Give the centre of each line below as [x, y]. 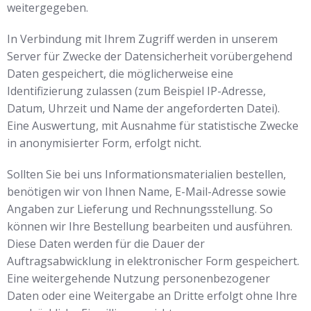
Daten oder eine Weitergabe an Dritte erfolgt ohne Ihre [152, 296]
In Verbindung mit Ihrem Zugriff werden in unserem [142, 39]
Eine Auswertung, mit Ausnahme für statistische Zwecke [153, 126]
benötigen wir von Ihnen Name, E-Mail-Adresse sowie [146, 192]
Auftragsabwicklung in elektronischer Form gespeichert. [153, 261]
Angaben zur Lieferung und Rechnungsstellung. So [140, 209]
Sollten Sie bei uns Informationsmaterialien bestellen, [146, 174]
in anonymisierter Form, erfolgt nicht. [104, 143]
